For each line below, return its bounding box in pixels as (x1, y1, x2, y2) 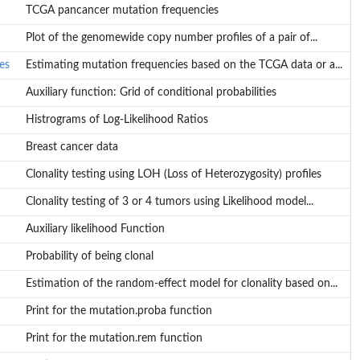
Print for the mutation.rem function (25, 333, 202, 345)
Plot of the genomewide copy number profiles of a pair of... (25, 32, 317, 44)
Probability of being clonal (25, 251, 153, 263)
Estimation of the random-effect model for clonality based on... (25, 278, 337, 290)
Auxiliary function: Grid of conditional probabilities (25, 87, 276, 99)
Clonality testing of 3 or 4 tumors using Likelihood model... (25, 196, 313, 208)
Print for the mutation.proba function (25, 305, 212, 317)
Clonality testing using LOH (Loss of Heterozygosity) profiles (25, 169, 321, 181)
